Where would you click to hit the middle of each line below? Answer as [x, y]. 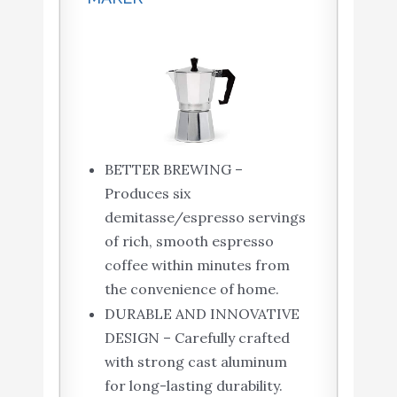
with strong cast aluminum [195, 361]
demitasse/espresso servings [205, 217]
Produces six [147, 193]
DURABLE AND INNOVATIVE [202, 313]
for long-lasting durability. [193, 385]
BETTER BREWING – [173, 169]
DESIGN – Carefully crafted [197, 337]
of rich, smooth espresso [189, 241]
